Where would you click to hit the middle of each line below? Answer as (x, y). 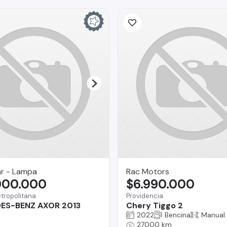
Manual (213, 215)
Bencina (178, 215)
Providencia (145, 196)
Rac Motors (148, 171)
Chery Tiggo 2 (155, 205)
